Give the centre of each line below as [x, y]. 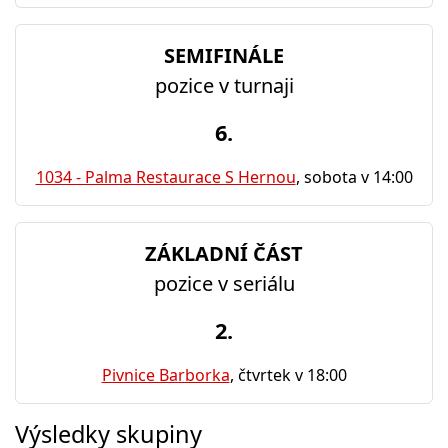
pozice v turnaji [224, 85]
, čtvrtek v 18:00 [288, 375]
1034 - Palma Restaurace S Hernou [165, 177]
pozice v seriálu [224, 283]
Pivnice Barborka [165, 375]
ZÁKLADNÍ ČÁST [224, 253]
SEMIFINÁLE [224, 55]
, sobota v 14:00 [354, 177]
